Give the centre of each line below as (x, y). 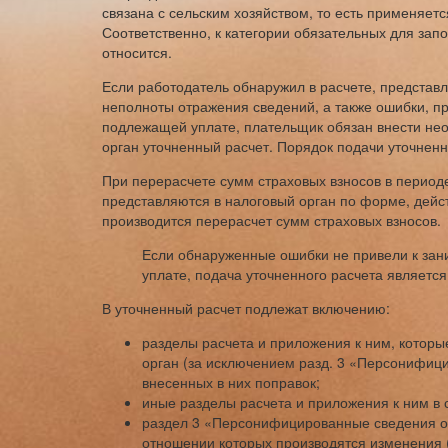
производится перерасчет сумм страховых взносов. (271, 220)
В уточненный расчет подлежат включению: (246, 308)
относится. (137, 52)
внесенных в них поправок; (231, 382)
